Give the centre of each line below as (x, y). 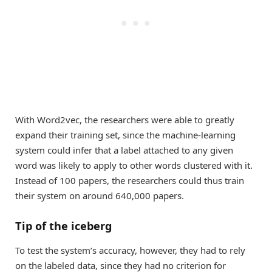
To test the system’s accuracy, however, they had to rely (130, 250)
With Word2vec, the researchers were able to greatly (125, 119)
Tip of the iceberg (63, 226)
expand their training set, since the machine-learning (125, 134)
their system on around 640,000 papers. (100, 195)
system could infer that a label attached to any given (124, 150)
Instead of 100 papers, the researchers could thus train (130, 180)
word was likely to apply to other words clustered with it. (134, 165)
